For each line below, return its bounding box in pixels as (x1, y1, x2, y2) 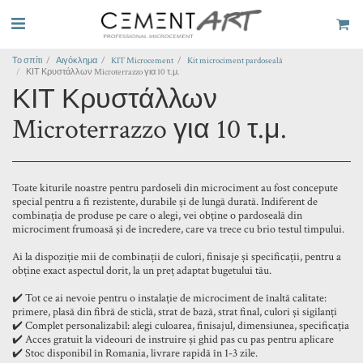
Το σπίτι (12, 54, 42, 66)
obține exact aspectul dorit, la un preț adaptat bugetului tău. (12, 263, 271, 278)
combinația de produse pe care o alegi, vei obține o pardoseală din (12, 208, 302, 223)
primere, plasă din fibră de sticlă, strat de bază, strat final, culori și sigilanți (12, 305, 337, 319)
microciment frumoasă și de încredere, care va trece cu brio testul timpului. (12, 222, 344, 237)
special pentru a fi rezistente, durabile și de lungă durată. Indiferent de (12, 194, 318, 209)
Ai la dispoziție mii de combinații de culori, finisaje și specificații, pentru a (12, 250, 341, 264)
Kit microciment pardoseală (187, 54, 283, 66)
